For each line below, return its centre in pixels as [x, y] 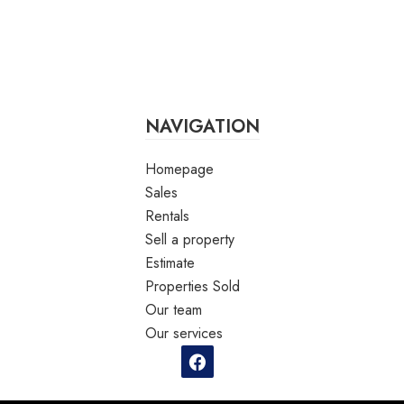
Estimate [170, 263]
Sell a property [189, 240]
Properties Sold [192, 287]
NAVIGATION [202, 127]
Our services [184, 334]
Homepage [179, 170]
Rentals [167, 216]
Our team [173, 310]
